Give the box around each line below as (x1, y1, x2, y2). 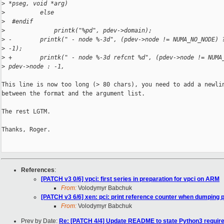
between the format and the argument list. (1, 90, 145, 97)
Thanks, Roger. (1, 126, 50, 133)
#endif (5, 18, 33, 25)
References (21, 166, 54, 174)
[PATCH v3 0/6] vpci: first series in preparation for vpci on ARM (41, 175, 219, 183)
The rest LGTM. (1, 108, 50, 115)
